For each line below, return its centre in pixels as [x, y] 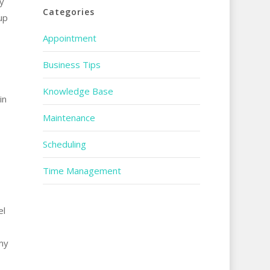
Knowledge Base [78, 91]
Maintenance [69, 117]
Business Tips [71, 64]
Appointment [69, 38]
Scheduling [64, 144]
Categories [68, 11]
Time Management [82, 170]
